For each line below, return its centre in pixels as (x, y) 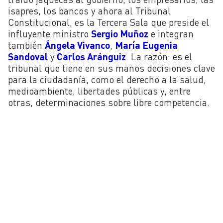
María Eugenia (146, 45)
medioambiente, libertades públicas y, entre (99, 91)
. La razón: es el (159, 56)
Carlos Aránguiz (90, 56)
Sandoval (28, 56)
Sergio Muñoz (120, 33)
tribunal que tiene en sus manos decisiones (100, 68)
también (26, 45)
